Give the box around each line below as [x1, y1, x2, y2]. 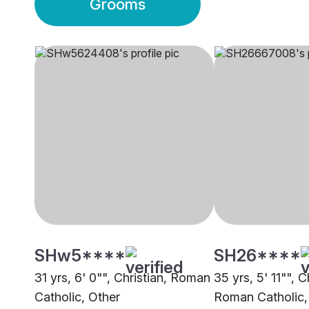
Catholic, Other [34, 290, 120, 305]
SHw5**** [34, 246, 126, 266]
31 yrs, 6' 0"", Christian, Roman [34, 270, 210, 286]
